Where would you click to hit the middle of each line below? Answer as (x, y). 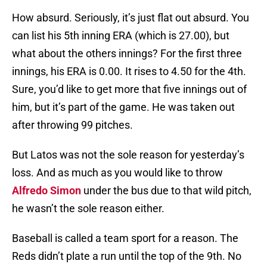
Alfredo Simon (46, 191)
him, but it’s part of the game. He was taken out (123, 107)
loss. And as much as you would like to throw (117, 173)
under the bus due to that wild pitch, (166, 191)
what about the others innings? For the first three (127, 54)
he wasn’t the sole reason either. (88, 209)
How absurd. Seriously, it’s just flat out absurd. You (131, 18)
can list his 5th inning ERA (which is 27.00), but (121, 36)
